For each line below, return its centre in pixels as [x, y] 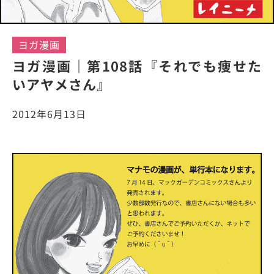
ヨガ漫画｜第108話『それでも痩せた [137, 66]
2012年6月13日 [49, 114]
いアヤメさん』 [61, 84]
